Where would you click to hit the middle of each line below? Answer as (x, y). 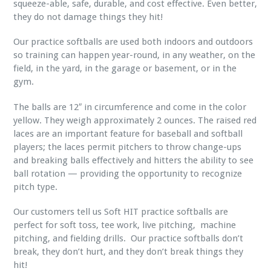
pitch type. (35, 187)
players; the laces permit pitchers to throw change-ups (127, 147)
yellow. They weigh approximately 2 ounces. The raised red (135, 120)
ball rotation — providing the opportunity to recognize (128, 173)
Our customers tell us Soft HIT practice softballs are (121, 212)
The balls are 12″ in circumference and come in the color (130, 107)
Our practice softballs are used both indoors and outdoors (133, 42)
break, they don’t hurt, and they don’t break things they (128, 252)
